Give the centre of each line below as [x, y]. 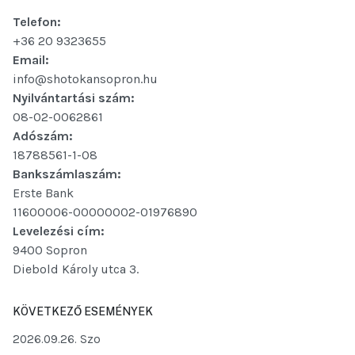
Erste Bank [43, 193]
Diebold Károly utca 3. [76, 269]
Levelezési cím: [59, 231]
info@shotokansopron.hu [85, 78]
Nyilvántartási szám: [74, 97]
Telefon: [37, 21]
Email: [31, 59]
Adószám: [43, 136]
